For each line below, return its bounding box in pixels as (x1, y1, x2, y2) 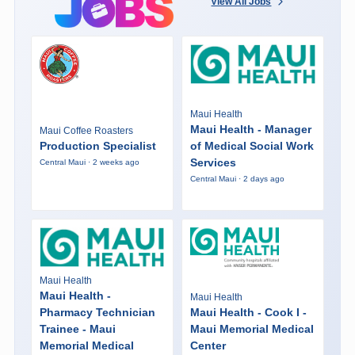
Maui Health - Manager (189, 122, 311, 136)
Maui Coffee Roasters (39, 124, 133, 136)
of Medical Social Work (189, 139, 314, 152)
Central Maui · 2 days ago (189, 174, 284, 183)
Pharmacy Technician (39, 305, 155, 319)
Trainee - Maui (39, 322, 116, 335)
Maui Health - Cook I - (189, 305, 307, 319)
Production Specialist (39, 139, 156, 152)
